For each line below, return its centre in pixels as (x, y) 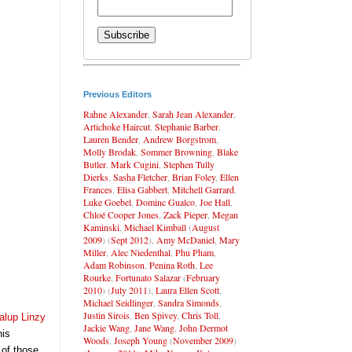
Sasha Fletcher (140, 176)
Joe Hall (215, 202)
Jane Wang (154, 327)
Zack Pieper (185, 214)
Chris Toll (200, 315)
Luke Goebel (107, 202)
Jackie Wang (106, 327)
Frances (98, 189)
